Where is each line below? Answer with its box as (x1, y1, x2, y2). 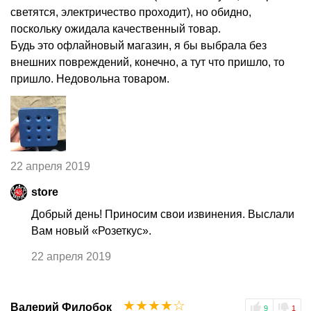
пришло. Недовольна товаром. (10, 72, 169, 85)
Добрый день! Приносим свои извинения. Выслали (31, 208, 294, 221)
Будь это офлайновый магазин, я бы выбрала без (10, 39, 267, 51)
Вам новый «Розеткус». (31, 225, 151, 237)
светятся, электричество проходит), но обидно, (10, 6, 251, 18)
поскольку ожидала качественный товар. (10, 22, 221, 35)
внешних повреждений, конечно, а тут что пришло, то (10, 56, 285, 68)
